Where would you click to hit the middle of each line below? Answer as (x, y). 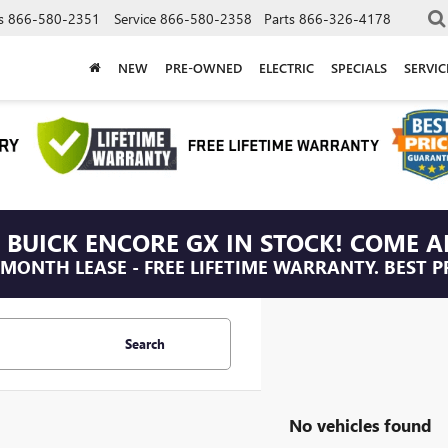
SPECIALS (358, 67)
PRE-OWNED (203, 67)
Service (135, 18)
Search (145, 344)
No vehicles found (360, 424)
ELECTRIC (286, 67)
